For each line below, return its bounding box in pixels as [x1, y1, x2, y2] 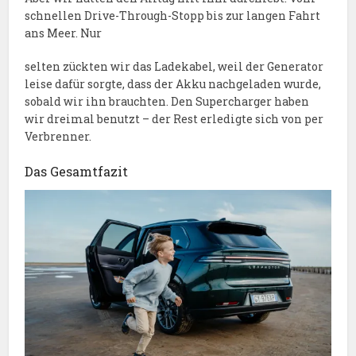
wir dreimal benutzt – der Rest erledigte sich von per [25, 111, 324, 127]
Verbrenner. [25, 129, 92, 145]
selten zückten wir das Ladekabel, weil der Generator [25, 59, 324, 75]
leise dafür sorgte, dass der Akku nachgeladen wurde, [25, 76, 322, 92]
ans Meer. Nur [25, 25, 103, 41]
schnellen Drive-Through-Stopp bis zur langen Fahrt [25, 8, 321, 24]
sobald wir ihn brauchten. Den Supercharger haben [25, 94, 310, 110]
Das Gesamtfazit [25, 163, 129, 180]
